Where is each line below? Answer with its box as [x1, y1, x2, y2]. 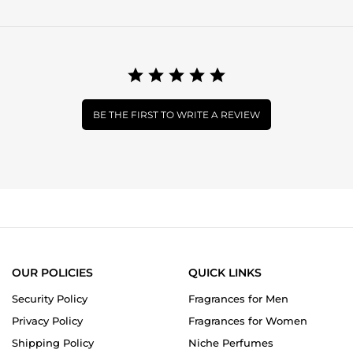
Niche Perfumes [188, 336, 273, 349]
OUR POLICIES [12, 265, 93, 280]
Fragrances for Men [188, 292, 288, 305]
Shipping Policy [12, 336, 94, 349]
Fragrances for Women [188, 314, 307, 327]
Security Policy [12, 292, 87, 305]
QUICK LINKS [188, 265, 262, 280]
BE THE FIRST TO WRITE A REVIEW [93, 108, 260, 121]
